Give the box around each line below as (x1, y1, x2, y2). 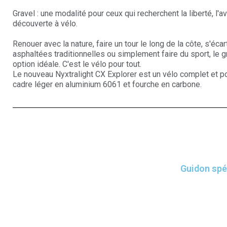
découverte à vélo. (13, 19, 78, 28)
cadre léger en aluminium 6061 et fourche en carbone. (13, 80, 202, 89)
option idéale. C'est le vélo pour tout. (13, 59, 141, 69)
